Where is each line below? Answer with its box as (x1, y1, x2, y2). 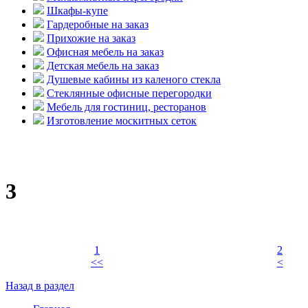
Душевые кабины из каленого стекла (47, 74, 221, 85)
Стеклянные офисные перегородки (47, 87, 212, 99)
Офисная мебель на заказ (47, 46, 164, 58)
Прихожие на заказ (47, 32, 135, 44)
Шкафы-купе (47, 5, 108, 16)
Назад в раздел (5, 279, 74, 291)
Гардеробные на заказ (47, 19, 148, 30)
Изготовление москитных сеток (47, 115, 197, 126)
